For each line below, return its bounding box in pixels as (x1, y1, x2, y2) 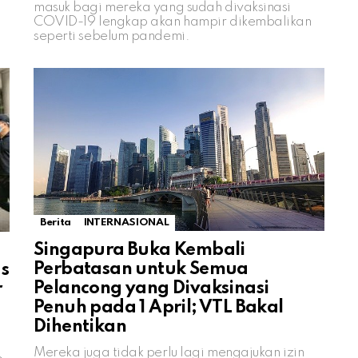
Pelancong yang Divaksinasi (34, 280, 269, 298)
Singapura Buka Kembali (34, 241, 245, 260)
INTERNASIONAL (83, 217, 169, 229)
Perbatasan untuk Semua (34, 261, 249, 279)
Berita (40, 217, 71, 229)
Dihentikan (34, 318, 127, 336)
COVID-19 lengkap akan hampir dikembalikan (34, 14, 312, 29)
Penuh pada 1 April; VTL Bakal (34, 299, 284, 317)
